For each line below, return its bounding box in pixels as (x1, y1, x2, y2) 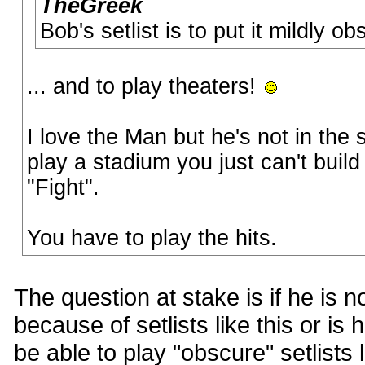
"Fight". (27, 175, 99, 200)
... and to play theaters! (27, 74, 262, 99)
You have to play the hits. (27, 226, 277, 250)
